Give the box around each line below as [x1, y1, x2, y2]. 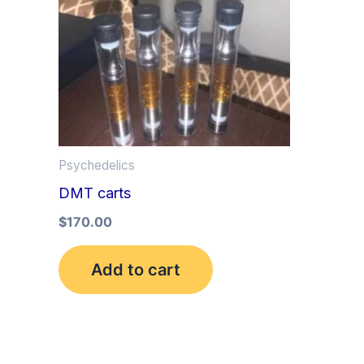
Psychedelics [58, 157, 135, 173]
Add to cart [91, 259, 180, 279]
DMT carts [58, 184, 131, 201]
